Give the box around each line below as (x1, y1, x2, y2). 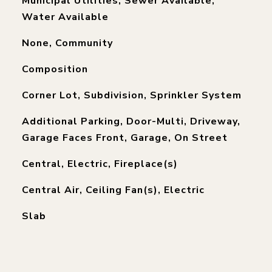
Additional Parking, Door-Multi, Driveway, (21, 115, 240, 128)
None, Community (21, 36, 113, 50)
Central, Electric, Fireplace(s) (21, 157, 178, 171)
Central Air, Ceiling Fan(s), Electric (21, 183, 205, 197)
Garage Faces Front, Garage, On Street (21, 131, 228, 144)
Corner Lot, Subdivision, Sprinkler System (21, 89, 242, 102)
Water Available (21, 10, 109, 24)
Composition (21, 63, 88, 76)
